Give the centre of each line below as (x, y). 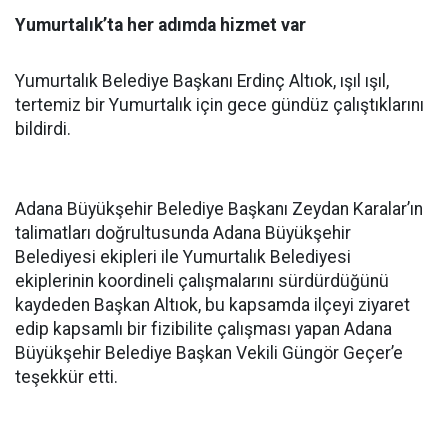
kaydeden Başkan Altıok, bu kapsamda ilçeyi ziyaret (212, 305)
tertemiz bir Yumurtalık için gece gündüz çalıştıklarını (219, 105)
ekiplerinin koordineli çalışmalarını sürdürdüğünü (202, 281)
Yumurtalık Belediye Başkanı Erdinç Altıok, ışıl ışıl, (202, 81)
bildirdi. (43, 129)
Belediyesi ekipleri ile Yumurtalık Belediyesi (183, 257)
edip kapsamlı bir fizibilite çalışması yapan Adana (203, 329)
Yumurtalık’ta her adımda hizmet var (160, 25)
